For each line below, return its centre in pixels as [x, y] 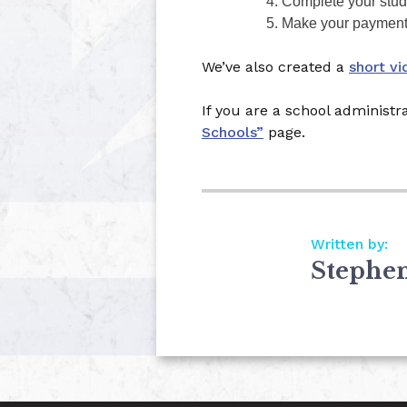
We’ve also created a [275, 67]
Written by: [349, 244]
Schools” [233, 132]
